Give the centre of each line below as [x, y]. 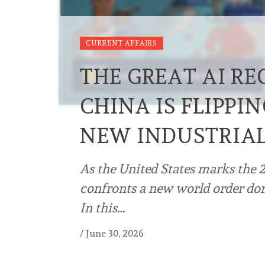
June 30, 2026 [115, 234]
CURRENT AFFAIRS [122, 43]
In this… [102, 208]
